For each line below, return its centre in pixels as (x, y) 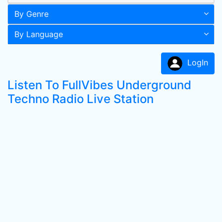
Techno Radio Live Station (81, 99)
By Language (39, 34)
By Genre (31, 14)
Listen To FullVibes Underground (99, 85)
